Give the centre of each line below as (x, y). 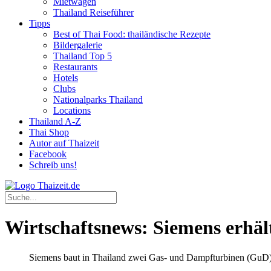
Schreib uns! (53, 165)
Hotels (66, 78)
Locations (72, 110)
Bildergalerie (78, 45)
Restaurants (75, 67)
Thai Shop (49, 132)
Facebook (48, 154)
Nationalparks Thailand (98, 100)
